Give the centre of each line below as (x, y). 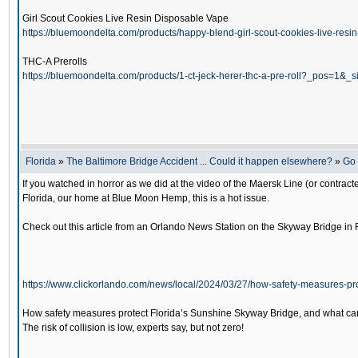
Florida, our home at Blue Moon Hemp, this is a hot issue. (146, 198)
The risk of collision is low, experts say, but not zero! (133, 328)
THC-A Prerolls (55, 62)
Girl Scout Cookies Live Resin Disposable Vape (125, 18)
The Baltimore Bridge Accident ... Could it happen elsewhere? (199, 161)
